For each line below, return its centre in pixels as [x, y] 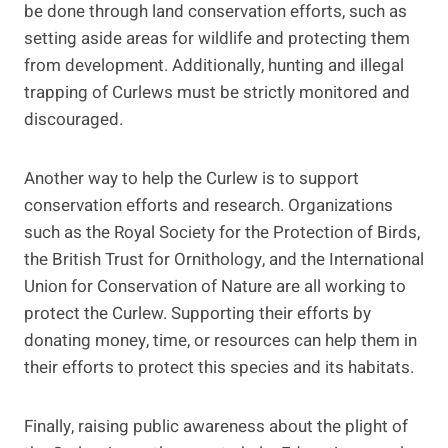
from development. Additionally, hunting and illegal [214, 65]
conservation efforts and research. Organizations [208, 205]
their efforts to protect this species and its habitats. [219, 367]
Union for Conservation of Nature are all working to [215, 286]
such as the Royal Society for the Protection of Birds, [222, 232]
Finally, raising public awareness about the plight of [216, 426]
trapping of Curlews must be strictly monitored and [217, 92]
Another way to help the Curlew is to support [191, 178]
